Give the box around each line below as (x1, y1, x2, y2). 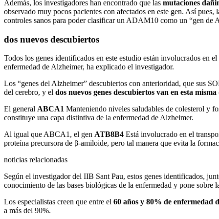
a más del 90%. (4, 206, 51, 215)
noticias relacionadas (4, 155, 67, 164)
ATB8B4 (94, 130, 126, 139)
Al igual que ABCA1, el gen (4, 130, 94, 139)
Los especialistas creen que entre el (4, 197, 113, 206)
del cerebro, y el (4, 88, 55, 97)
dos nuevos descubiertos (4, 34, 99, 44)
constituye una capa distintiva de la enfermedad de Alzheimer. (4, 113, 194, 122)
